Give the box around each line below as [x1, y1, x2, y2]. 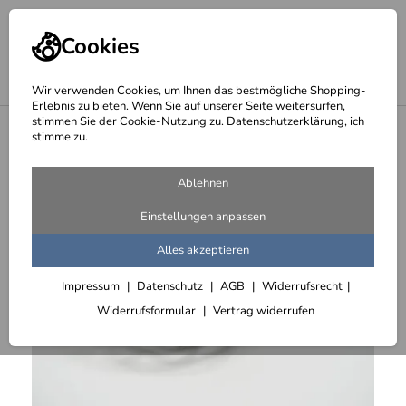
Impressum [61, 278, 122, 295]
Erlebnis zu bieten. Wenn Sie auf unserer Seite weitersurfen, [32, 98, 345, 114]
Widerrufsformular [96, 303, 198, 319]
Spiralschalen [21, 119, 92, 135]
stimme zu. [32, 129, 88, 145]
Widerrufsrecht [261, 278, 343, 295]
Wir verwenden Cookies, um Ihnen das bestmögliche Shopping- [32, 82, 366, 99]
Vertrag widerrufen [212, 303, 314, 319]
